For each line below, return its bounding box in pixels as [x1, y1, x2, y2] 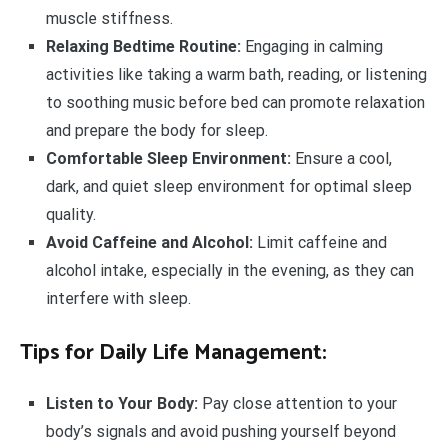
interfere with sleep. [45, 288, 191, 308]
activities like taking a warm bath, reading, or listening [45, 64, 427, 84]
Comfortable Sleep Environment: [45, 148, 291, 168]
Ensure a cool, [290, 148, 392, 168]
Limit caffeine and [252, 232, 387, 252]
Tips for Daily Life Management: [20, 335, 327, 372]
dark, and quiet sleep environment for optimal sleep [45, 176, 412, 196]
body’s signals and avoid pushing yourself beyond [45, 422, 396, 442]
